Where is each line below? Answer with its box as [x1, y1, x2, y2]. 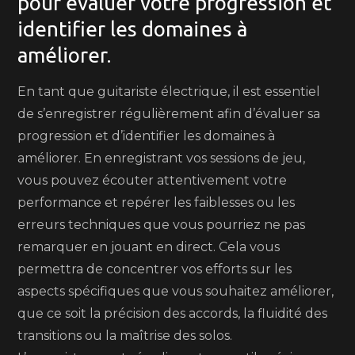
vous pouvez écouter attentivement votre [17, 173, 288, 188]
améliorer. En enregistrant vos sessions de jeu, [17, 151, 306, 166]
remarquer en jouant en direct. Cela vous [17, 239, 281, 254]
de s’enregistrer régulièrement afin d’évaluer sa [17, 106, 321, 121]
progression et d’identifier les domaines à [17, 128, 276, 143]
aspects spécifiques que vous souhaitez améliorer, [17, 284, 334, 299]
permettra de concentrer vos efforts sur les [17, 261, 292, 277]
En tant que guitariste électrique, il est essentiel [17, 84, 321, 99]
